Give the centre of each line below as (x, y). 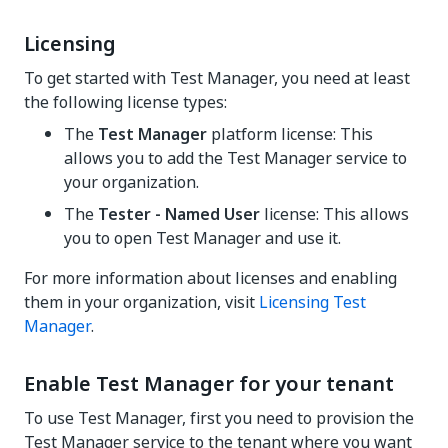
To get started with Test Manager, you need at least (217, 78)
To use (51, 418)
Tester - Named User (179, 214)
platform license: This (290, 134)
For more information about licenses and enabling (210, 278)
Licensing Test (312, 302)
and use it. (301, 238)
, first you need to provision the (298, 418)
